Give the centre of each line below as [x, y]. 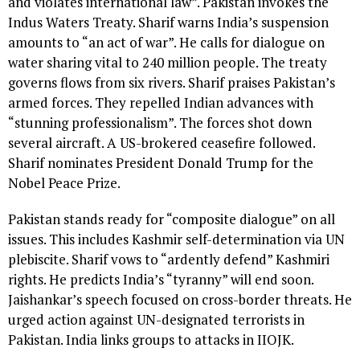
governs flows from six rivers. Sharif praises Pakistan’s [172, 82]
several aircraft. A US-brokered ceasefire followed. [162, 142]
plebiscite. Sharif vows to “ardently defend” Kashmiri [169, 259]
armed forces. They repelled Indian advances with [161, 102]
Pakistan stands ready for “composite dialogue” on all [172, 219]
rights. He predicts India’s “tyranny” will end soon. [161, 279]
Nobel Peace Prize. [64, 182]
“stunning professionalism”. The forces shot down [160, 122]
